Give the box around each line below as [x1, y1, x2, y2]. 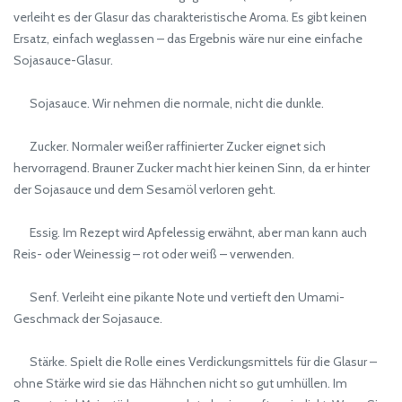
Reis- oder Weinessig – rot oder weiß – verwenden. [13, 246, 294, 263]
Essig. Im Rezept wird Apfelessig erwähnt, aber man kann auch [13, 224, 367, 241]
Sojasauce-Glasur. [13, 52, 113, 69]
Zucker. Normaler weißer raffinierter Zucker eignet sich [13, 138, 326, 155]
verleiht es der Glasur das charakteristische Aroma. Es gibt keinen [13, 9, 367, 26]
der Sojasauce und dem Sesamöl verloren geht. [13, 181, 275, 198]
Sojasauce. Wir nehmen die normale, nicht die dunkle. [13, 95, 324, 112]
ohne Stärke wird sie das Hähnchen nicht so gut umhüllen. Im [13, 375, 347, 392]
